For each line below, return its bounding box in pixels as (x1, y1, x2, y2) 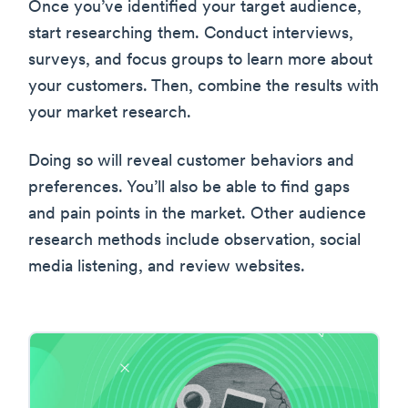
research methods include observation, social (28, 232, 361, 250)
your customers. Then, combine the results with (28, 78, 379, 97)
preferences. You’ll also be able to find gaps (28, 179, 350, 198)
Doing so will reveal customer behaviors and (28, 153, 354, 171)
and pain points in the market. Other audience (28, 206, 366, 224)
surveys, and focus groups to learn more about (28, 52, 372, 70)
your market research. (28, 105, 191, 123)
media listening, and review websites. (28, 259, 305, 277)
